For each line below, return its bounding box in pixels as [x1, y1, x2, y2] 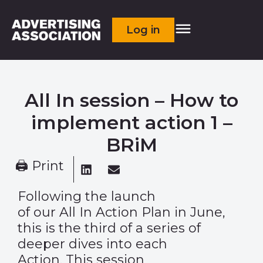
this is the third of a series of [18, 220, 201, 236]
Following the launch [18, 188, 156, 204]
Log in [126, 23, 161, 36]
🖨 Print [15, 158, 64, 174]
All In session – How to [25, 89, 238, 112]
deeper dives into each [18, 236, 167, 252]
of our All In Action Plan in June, [18, 204, 225, 220]
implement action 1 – [31, 111, 232, 134]
